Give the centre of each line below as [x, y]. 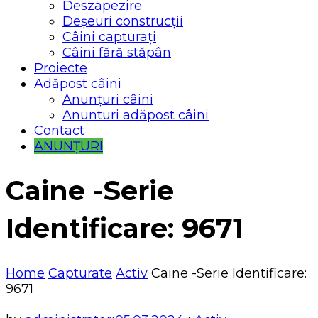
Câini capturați [109, 37]
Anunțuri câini [108, 99]
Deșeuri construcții [123, 21]
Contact [59, 130]
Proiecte [61, 68]
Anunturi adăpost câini [136, 115]
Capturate [80, 273]
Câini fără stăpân [117, 52]
